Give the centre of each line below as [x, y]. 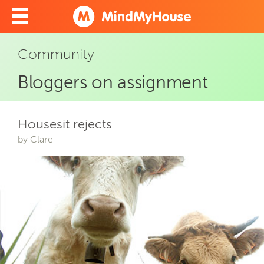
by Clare [35, 139]
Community [56, 54]
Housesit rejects [65, 124]
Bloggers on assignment [113, 82]
